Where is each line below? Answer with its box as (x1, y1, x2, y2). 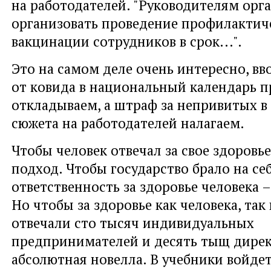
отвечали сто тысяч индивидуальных (11, 214, 254, 232)
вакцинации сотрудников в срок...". (11, 32, 242, 51)
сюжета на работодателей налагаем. (11, 114, 244, 132)
